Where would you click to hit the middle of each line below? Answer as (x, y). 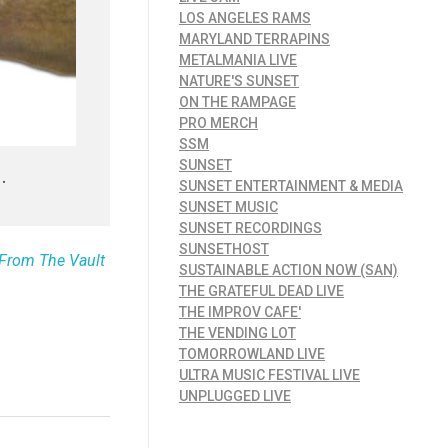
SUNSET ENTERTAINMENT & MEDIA (291, 186)
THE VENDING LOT (237, 333)
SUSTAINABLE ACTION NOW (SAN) (288, 270)
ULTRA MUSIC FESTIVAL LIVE (269, 375)
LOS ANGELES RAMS (245, 18)
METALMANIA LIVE (238, 60)
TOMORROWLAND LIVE (252, 354)
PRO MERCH (218, 123)
